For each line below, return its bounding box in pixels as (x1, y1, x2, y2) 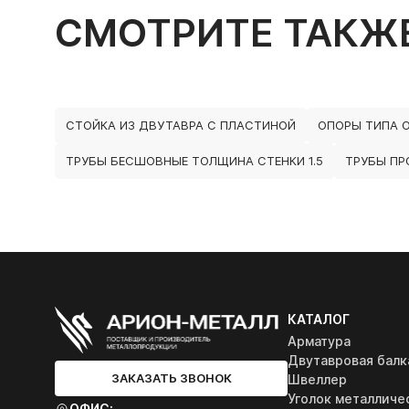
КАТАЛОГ (288, 311, 350, 327)
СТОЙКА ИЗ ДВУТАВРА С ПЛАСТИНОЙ (66, 118, 296, 132)
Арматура (288, 333, 351, 349)
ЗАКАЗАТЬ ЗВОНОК (110, 370, 232, 385)
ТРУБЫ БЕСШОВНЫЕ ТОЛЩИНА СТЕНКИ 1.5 (66, 153, 323, 168)
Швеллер (288, 372, 347, 387)
